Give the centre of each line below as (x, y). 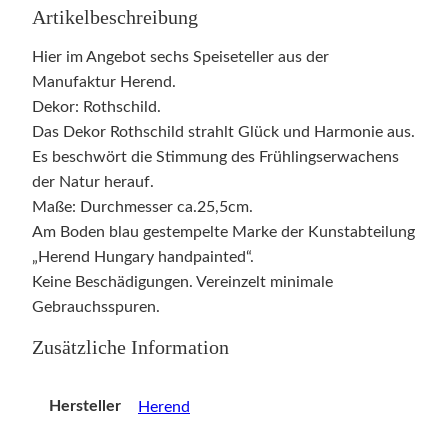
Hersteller (84, 406)
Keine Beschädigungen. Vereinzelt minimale (182, 281)
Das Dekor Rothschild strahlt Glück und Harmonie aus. (223, 131)
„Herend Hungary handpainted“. (143, 256)
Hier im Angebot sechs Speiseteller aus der (180, 56)
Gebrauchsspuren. (96, 306)
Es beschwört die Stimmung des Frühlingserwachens (215, 156)
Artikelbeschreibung (115, 17)
